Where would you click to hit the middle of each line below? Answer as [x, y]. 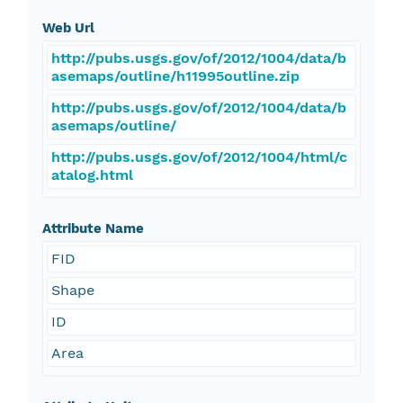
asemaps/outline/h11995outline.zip [175, 76]
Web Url [68, 28]
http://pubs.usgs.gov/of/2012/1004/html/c [199, 157]
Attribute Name [93, 229]
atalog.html [92, 175]
